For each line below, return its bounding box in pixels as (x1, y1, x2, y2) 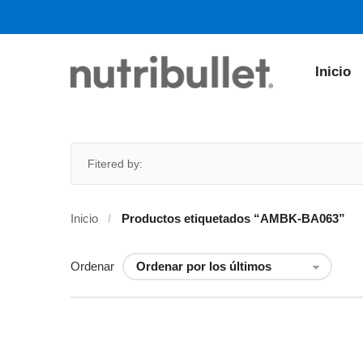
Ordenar (70, 259, 114, 273)
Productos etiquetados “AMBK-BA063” (122, 211, 345, 225)
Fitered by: (88, 157, 143, 170)
